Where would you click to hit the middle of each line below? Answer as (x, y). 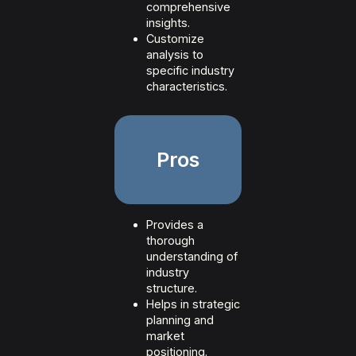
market (165, 336)
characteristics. (187, 87)
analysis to (175, 55)
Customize (175, 39)
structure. (172, 288)
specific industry (190, 71)
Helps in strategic (193, 304)
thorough (170, 241)
